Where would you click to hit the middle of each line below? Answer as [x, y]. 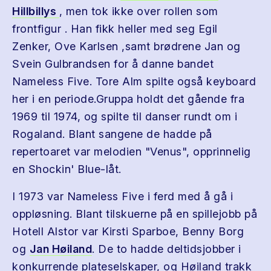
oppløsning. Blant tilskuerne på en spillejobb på [135, 214]
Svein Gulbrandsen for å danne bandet [113, 64]
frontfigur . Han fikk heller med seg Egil [115, 29]
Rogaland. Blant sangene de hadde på [112, 134]
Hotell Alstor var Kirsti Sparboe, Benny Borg [128, 231]
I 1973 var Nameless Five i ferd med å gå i [122, 196]
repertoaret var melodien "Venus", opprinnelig [132, 152]
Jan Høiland [60, 249]
